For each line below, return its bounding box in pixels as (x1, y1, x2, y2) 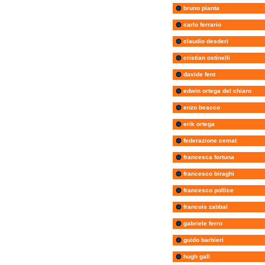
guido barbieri (182, 236, 224, 243)
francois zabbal (182, 203, 228, 210)
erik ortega (182, 120, 215, 127)
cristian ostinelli (182, 54, 230, 61)
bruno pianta (182, 4, 219, 11)
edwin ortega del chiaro (182, 87, 251, 94)
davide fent (182, 70, 215, 77)
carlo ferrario (182, 21, 221, 28)
